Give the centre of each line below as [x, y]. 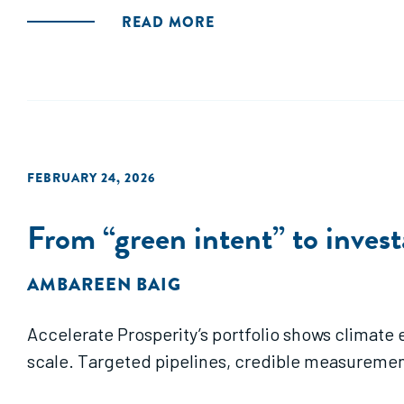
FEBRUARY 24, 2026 [92, 178]
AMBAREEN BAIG [104, 285]
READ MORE [168, 22]
